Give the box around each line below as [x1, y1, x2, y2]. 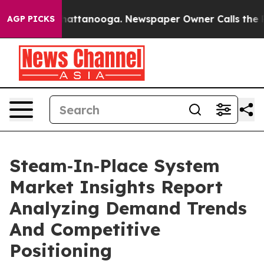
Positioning [9, 239, 112, 262]
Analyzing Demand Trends [9, 197, 247, 219]
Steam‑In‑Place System [9, 154, 220, 177]
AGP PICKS [7, 14, 55, 24]
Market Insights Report [9, 176, 223, 198]
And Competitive [9, 218, 160, 240]
